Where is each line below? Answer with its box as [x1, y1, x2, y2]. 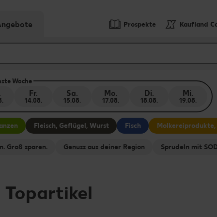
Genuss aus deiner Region [63, 142, 145, 151]
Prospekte [124, 20, 156, 29]
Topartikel [5, 182, 93, 204]
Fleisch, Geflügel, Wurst [33, 121, 109, 130]
